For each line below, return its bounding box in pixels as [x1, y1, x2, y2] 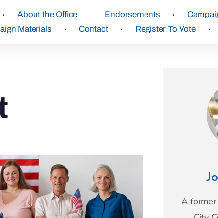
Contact [78, 24, 108, 34]
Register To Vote [135, 24, 196, 34]
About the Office [17, 10, 77, 19]
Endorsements [104, 10, 160, 19]
